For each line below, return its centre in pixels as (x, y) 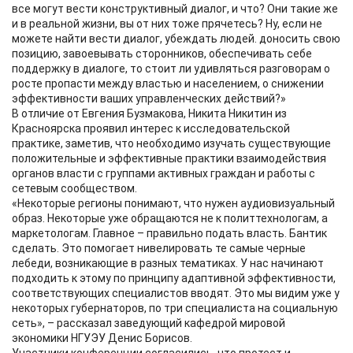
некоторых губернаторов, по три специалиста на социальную (175, 308)
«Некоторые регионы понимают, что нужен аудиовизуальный (173, 203)
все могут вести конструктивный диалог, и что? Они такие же (175, 9)
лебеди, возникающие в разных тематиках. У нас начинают (168, 263)
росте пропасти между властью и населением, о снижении (168, 84)
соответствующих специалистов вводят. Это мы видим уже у (176, 293)
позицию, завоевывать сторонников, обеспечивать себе (162, 54)
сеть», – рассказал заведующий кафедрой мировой (149, 323)
